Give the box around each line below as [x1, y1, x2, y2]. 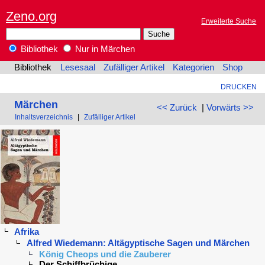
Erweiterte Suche [201, 17, 257, 25]
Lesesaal [60, 63, 95, 73]
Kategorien [173, 63, 215, 73]
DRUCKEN [220, 83, 257, 91]
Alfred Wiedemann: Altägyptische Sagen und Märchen [26, 238, 250, 248]
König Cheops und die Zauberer [38, 249, 171, 259]
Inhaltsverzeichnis [15, 113, 73, 121]
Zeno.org [6, 8, 57, 24]
